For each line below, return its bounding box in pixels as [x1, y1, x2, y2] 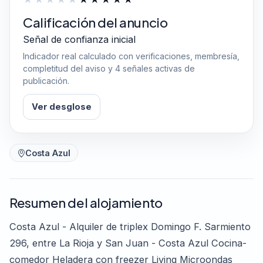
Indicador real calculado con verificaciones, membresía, [23, 51, 240, 62]
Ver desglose [32, 102, 92, 113]
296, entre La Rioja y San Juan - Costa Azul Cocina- [9, 237, 247, 249]
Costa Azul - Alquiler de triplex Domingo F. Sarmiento [9, 221, 251, 233]
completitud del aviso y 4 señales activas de [23, 63, 195, 74]
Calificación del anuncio [23, 14, 168, 31]
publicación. [23, 76, 69, 86]
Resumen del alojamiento [9, 194, 163, 211]
